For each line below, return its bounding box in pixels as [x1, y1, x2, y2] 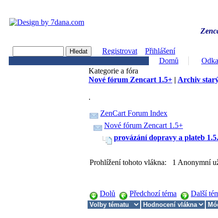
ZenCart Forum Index [100, 109, 167, 117]
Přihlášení [145, 47, 175, 55]
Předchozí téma [129, 189, 177, 198]
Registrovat [102, 47, 137, 55]
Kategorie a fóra [89, 67, 138, 75]
